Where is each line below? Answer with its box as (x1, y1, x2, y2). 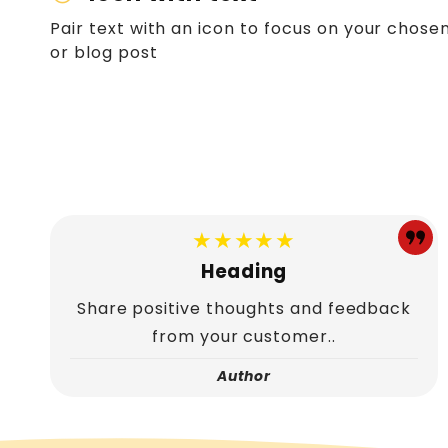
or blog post (50, 41, 158, 65)
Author (216, 366, 272, 387)
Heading (200, 257, 288, 285)
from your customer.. (151, 324, 337, 348)
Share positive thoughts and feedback (76, 296, 412, 320)
